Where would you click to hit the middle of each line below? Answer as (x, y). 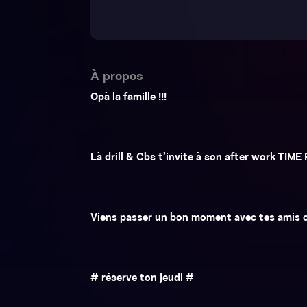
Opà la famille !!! (128, 98)
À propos (117, 77)
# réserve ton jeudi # (142, 279)
